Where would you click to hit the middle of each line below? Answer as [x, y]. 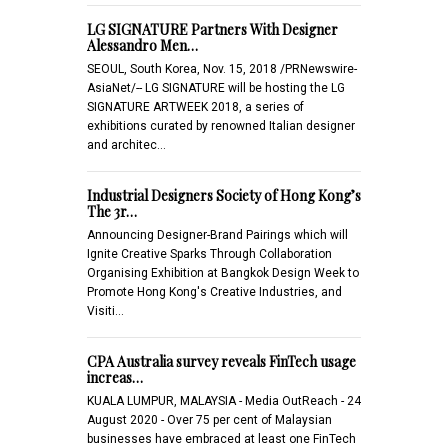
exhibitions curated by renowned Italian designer [221, 125]
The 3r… [112, 211]
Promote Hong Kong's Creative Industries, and [214, 291]
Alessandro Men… [142, 45]
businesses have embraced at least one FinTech [221, 438]
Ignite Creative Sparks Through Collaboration [209, 253]
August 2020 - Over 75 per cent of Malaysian [209, 419]
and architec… [126, 144]
